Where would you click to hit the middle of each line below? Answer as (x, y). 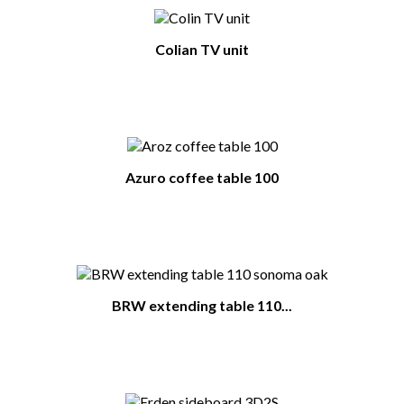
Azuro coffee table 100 (202, 178)
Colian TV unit (202, 50)
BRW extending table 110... (202, 306)
